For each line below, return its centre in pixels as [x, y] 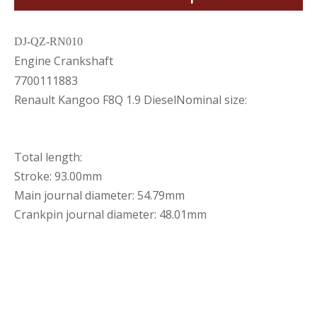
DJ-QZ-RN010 [48, 41]
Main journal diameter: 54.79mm [99, 195]
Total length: [48, 157]
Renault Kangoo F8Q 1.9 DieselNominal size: [131, 100]
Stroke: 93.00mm [58, 176]
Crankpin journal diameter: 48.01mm [110, 214]
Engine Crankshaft [64, 61]
